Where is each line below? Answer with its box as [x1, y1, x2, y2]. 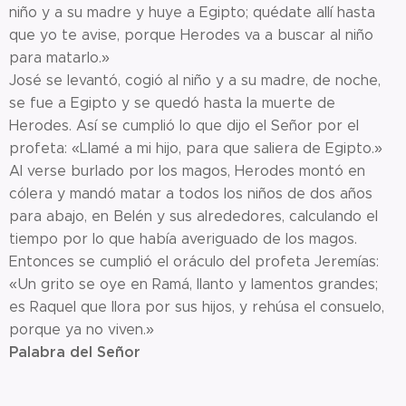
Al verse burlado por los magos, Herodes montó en [9, 161, 365, 179]
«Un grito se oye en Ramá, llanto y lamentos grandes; [9, 275, 378, 293]
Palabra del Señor [9, 342, 140, 362]
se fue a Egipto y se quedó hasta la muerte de [9, 93, 335, 111]
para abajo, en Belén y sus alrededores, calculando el [9, 207, 378, 225]
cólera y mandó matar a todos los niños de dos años [9, 184, 372, 202]
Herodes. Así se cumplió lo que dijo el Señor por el [9, 116, 359, 134]
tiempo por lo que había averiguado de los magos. [9, 229, 357, 247]
